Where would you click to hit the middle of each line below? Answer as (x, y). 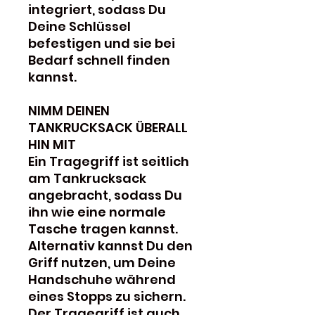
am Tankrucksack (87, 178)
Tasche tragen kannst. (103, 229)
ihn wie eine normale (97, 212)
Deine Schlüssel (79, 26)
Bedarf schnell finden (99, 60)
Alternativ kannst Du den (110, 245)
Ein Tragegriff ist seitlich (109, 161)
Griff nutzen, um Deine (102, 262)
